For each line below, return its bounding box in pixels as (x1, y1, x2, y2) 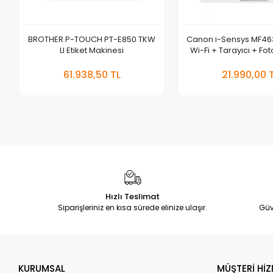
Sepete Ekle (105, 61, 149, 72)
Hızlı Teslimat (105, 191, 160, 203)
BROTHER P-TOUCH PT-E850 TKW (28, 34, 156, 46)
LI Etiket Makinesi (60, 44, 124, 57)
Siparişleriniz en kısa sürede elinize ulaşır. (58, 202, 208, 213)
